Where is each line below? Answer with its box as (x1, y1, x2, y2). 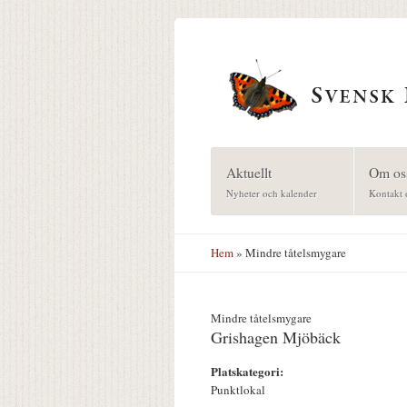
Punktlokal (211, 382, 265, 399)
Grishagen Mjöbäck (211, 326, 341, 349)
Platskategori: (211, 362, 287, 381)
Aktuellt (225, 162, 272, 182)
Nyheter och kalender (225, 185, 317, 200)
